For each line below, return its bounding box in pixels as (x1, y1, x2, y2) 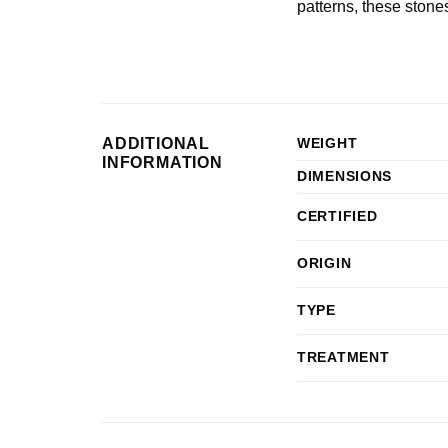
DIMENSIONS (297, 168, 393, 184)
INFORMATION (102, 154, 223, 171)
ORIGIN (297, 255, 352, 271)
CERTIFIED (297, 208, 378, 224)
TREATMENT (297, 349, 390, 365)
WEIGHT (297, 135, 358, 151)
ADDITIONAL (102, 135, 211, 152)
